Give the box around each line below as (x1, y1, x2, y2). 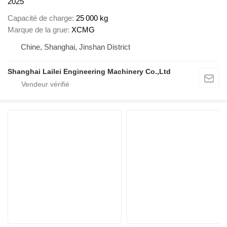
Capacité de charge (8, 13, 72, 22)
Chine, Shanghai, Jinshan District (21, 42, 130, 51)
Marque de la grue (8, 25, 67, 34)
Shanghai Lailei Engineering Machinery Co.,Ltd (8, 67, 171, 75)
